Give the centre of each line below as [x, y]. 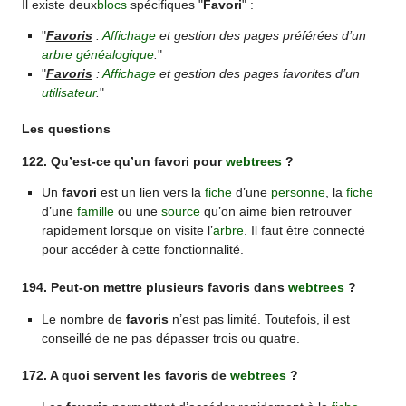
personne [298, 193]
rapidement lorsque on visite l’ [127, 231]
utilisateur [68, 93]
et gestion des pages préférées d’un [261, 36]
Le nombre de [83, 319]
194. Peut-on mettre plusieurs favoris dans [155, 288]
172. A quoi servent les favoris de [126, 376]
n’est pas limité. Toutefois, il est [259, 319]
